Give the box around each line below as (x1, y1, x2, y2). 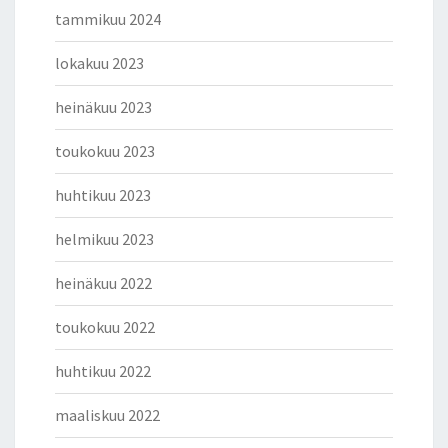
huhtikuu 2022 (55, 361, 151, 382)
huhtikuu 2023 (55, 185, 151, 206)
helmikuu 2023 (55, 229, 154, 250)
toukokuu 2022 (55, 317, 155, 338)
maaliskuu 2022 (55, 405, 160, 426)
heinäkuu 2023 (55, 97, 152, 118)
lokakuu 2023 (55, 53, 144, 74)
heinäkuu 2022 (55, 273, 152, 294)
